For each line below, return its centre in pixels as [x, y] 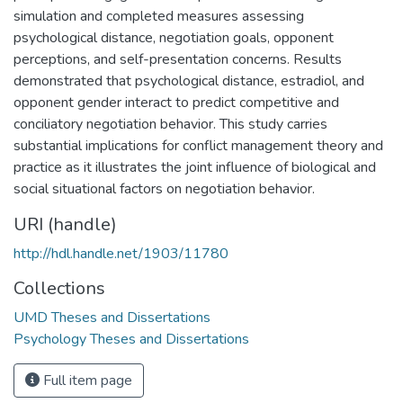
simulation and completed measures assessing [159, 16]
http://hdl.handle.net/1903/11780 [121, 253]
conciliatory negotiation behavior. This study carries [170, 124]
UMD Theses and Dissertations [112, 317]
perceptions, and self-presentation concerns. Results [178, 59]
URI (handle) [65, 224]
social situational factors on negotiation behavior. [164, 188]
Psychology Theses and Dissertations [131, 339]
